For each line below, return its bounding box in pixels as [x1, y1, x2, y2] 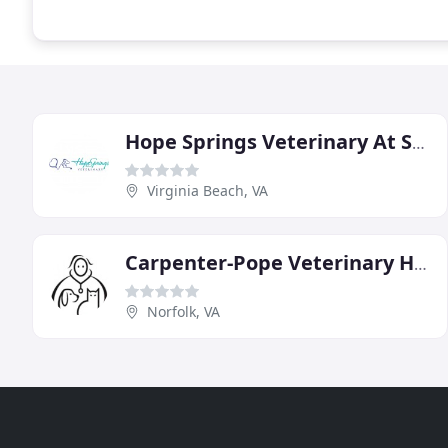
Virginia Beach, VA [147, 180, 268, 200]
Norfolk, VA [147, 301, 220, 321]
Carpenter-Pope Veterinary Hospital [414, 252, 427, 275]
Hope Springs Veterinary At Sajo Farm [412, 131, 425, 154]
